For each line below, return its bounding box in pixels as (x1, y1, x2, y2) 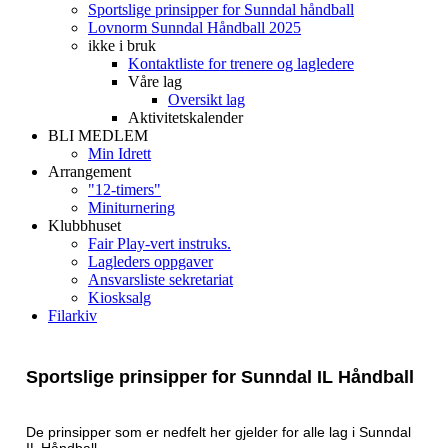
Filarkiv (48, 307, 97, 324)
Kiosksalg (88, 289, 151, 306)
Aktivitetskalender (128, 109, 243, 126)
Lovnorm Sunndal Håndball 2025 (88, 19, 301, 36)
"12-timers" (88, 181, 161, 198)
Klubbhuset (48, 217, 121, 234)
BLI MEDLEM (48, 127, 148, 144)
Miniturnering (88, 199, 175, 216)
